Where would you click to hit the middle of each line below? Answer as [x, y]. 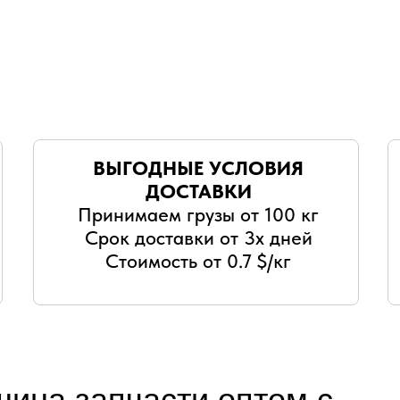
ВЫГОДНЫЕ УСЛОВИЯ [198, 168]
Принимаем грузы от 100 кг [198, 214]
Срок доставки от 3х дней [198, 237]
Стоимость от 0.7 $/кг [198, 261]
